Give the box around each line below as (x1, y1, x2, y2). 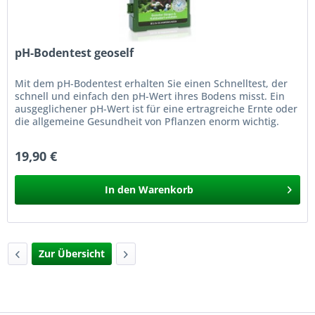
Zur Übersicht (39, 247, 105, 261)
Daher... (15, 127, 53, 141)
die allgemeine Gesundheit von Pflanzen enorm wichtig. (15, 114, 280, 128)
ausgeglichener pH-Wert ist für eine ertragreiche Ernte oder (15, 101, 298, 115)
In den (105, 182, 136, 196)
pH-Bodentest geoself (15, 44, 134, 60)
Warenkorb (139, 182, 194, 196)
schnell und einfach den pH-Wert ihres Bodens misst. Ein (15, 89, 285, 103)
